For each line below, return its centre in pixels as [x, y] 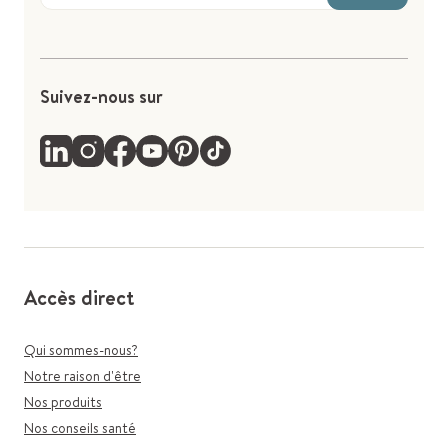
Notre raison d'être [82, 376]
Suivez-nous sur [101, 96]
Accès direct [79, 297]
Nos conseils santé [80, 428]
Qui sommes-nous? [81, 350]
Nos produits [63, 402]
